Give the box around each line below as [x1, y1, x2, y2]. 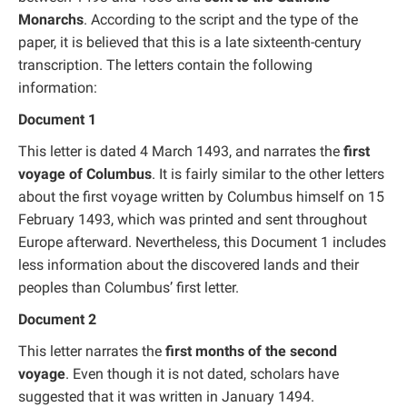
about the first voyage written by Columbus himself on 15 [18, 187, 384, 205]
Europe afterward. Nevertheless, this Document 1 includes [18, 233, 386, 251]
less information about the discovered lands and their [18, 255, 359, 273]
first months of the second [165, 342, 337, 360]
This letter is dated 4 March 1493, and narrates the [18, 142, 343, 160]
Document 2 [18, 310, 96, 328]
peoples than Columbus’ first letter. [18, 278, 239, 296]
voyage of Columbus [18, 164, 152, 183]
